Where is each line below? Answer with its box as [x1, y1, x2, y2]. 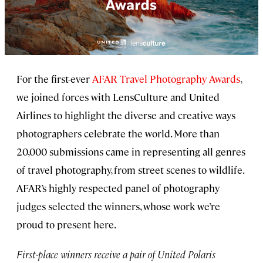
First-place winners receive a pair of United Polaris [16, 247, 215, 261]
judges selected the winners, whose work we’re [16, 199, 220, 213]
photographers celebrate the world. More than [16, 126, 220, 140]
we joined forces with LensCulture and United [16, 90, 220, 103]
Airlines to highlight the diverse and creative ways [16, 108, 235, 122]
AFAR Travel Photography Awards [92, 72, 240, 85]
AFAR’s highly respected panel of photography [16, 181, 220, 194]
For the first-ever [16, 72, 92, 85]
